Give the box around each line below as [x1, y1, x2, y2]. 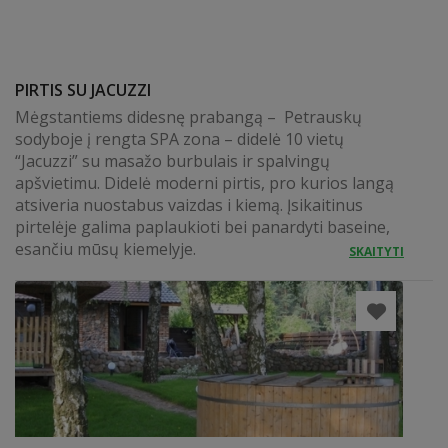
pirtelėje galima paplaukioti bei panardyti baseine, [15, 216, 390, 238]
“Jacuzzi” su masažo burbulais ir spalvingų [15, 150, 330, 172]
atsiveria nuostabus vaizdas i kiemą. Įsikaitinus [15, 194, 363, 216]
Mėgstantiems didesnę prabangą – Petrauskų [15, 106, 362, 128]
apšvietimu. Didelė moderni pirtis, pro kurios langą [15, 172, 394, 194]
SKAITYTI [349, 243, 404, 260]
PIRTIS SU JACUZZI [15, 79, 151, 101]
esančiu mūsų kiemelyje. [15, 238, 196, 260]
